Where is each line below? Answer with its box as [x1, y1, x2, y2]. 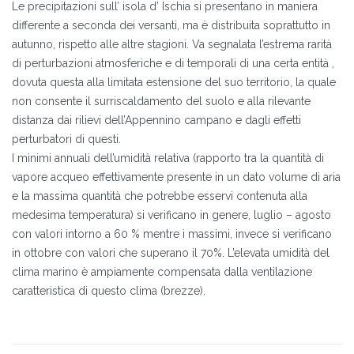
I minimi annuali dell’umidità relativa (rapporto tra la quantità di [12, 152, 324, 164]
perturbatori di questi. [12, 133, 121, 145]
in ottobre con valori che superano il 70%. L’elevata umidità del [12, 247, 330, 259]
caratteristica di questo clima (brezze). [12, 284, 205, 297]
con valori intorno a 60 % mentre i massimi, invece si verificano [12, 228, 332, 240]
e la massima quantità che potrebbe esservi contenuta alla [12, 190, 307, 202]
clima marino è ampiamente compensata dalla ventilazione [12, 265, 312, 278]
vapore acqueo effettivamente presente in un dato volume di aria [12, 171, 341, 183]
